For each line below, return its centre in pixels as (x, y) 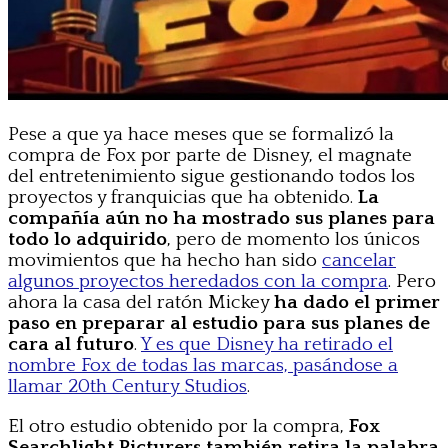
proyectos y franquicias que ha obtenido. (180, 197)
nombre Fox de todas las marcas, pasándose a (203, 365)
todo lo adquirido (87, 239)
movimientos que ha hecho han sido (165, 260)
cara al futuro (71, 344)
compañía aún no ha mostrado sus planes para (221, 218)
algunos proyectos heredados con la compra (198, 281)
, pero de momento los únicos (293, 239)
